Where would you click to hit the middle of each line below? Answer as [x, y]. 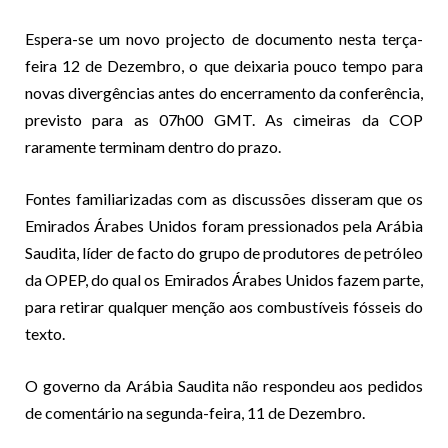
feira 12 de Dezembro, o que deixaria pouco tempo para [224, 65]
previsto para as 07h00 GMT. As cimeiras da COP [224, 119]
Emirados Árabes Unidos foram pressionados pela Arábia [224, 225]
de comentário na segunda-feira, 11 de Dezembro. [195, 412]
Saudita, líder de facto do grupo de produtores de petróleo [224, 252]
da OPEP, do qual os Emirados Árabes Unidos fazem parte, [224, 279]
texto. [45, 333]
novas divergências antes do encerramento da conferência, [224, 92]
